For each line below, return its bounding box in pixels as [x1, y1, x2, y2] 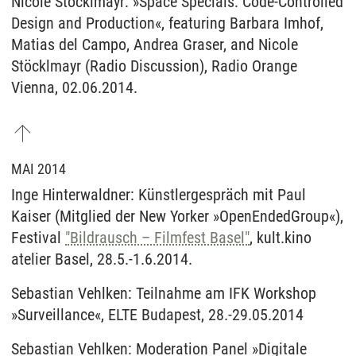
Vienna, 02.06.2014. [11, 77, 137, 97]
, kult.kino [250, 227, 311, 247]
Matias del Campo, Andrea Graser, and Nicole [11, 34, 298, 54]
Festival [11, 227, 65, 247]
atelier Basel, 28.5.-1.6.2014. [11, 249, 192, 269]
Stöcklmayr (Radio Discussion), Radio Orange [11, 56, 297, 75]
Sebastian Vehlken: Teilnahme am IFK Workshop [11, 283, 316, 303]
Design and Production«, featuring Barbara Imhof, [11, 13, 323, 33]
